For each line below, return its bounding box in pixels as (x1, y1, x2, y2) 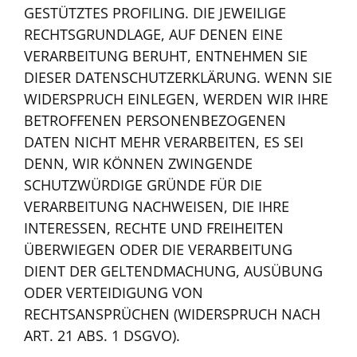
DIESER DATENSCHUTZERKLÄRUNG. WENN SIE (24, 68, 332, 88)
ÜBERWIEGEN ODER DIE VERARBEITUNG (24, 240, 292, 260)
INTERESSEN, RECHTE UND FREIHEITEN (24, 218, 284, 238)
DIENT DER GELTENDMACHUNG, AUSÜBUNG (24, 261, 323, 281)
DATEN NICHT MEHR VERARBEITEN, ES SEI (24, 132, 304, 152)
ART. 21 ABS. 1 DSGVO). (24, 326, 180, 346)
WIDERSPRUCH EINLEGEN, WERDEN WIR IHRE (24, 89, 328, 109)
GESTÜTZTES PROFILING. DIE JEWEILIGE (24, 3, 286, 23)
